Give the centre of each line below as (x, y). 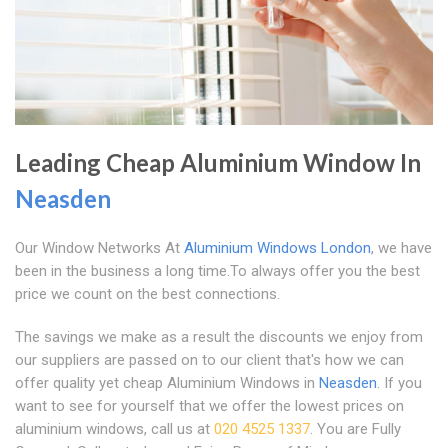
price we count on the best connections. (147, 293)
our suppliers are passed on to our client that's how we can (209, 359)
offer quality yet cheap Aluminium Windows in (167, 382)
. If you (399, 382)
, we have (401, 247)
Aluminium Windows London (277, 247)
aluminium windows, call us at (114, 428)
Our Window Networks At (99, 247)
